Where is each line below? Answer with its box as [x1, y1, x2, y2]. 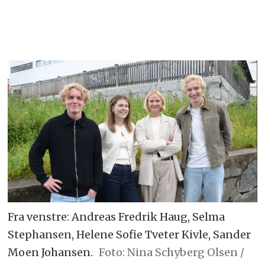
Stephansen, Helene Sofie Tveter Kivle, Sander [8, 228, 251, 242]
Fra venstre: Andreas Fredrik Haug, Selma [8, 210, 225, 224]
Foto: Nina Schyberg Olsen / [98, 245, 244, 260]
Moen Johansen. [8, 245, 93, 260]
